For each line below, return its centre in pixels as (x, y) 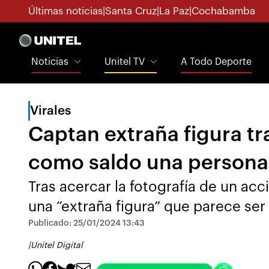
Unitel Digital (57, 246)
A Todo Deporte (216, 62)
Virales (50, 111)
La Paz (174, 11)
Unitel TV (124, 62)
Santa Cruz (131, 11)
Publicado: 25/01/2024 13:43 (86, 223)
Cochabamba (223, 11)
